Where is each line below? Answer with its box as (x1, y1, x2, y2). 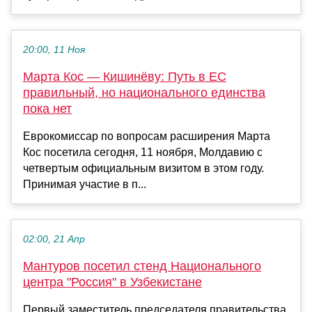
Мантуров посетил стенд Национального (23, 258, 261, 273)
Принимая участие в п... (23, 178, 146, 190)
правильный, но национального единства (23, 85, 265, 100)
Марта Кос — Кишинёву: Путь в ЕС (23, 69, 226, 84)
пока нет (23, 101, 72, 116)
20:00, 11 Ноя (23, 44, 85, 55)
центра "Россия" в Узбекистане (23, 274, 202, 289)
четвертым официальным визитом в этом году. (23, 162, 264, 174)
